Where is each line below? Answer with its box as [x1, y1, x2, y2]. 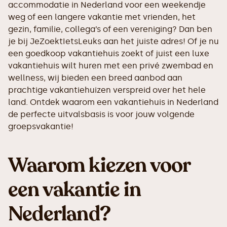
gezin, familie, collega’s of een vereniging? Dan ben [8, 24, 212, 34]
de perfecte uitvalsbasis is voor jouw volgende [8, 109, 195, 120]
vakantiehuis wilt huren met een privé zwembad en [8, 61, 213, 71]
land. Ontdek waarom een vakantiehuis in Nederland [8, 97, 218, 107]
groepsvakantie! [8, 122, 73, 132]
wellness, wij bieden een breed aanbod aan [8, 73, 182, 83]
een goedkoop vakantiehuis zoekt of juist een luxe [8, 49, 209, 59]
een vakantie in [8, 176, 141, 204]
